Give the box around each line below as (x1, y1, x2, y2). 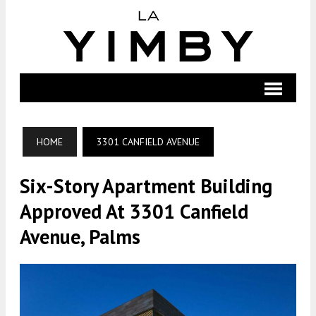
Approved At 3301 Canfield (20, 198, 248, 224)
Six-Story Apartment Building (20, 173, 272, 199)
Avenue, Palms (20, 224, 140, 250)
